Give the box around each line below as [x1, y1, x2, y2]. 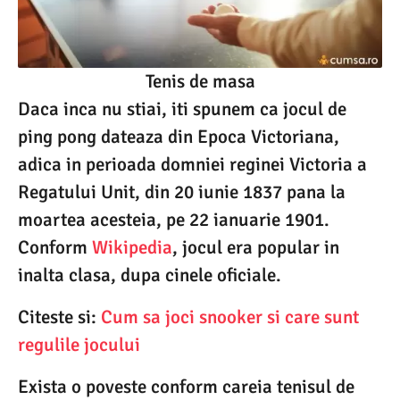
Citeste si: [18, 305, 101, 329]
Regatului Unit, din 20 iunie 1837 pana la [18, 179, 346, 204]
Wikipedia [92, 235, 172, 259]
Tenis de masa [145, 69, 255, 93]
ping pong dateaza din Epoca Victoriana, [18, 124, 339, 148]
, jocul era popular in [172, 235, 339, 259]
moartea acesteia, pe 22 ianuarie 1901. [18, 207, 329, 231]
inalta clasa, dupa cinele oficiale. [18, 262, 281, 287]
